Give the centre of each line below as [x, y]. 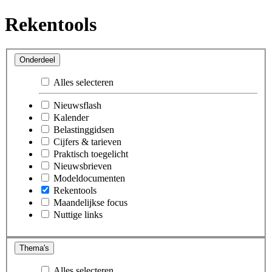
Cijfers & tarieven [87, 141]
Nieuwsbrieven [83, 166]
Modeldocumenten [89, 178]
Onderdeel [37, 59]
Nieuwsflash [77, 105]
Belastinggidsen [84, 129]
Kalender [71, 117]
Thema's [34, 248]
